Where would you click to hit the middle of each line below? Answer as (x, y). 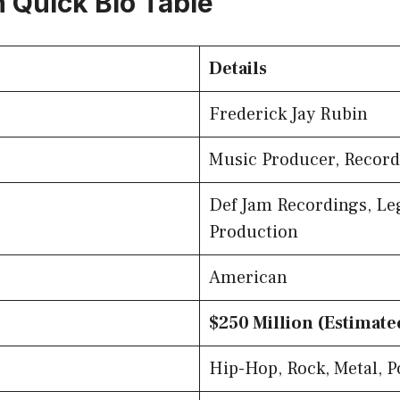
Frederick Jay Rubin (288, 115)
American (248, 278)
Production (254, 233)
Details (238, 69)
